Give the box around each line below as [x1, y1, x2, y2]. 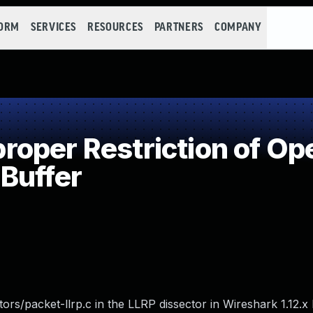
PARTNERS [154, 22, 203, 34]
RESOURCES [87, 22, 143, 34]
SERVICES [30, 22, 77, 34]
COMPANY [214, 22, 262, 34]
